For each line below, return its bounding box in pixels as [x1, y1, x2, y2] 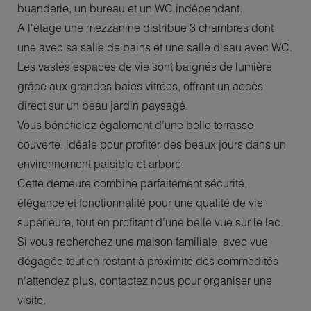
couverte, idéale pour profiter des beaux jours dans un [17, 137, 286, 151]
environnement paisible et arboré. [17, 156, 184, 171]
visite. [17, 292, 46, 307]
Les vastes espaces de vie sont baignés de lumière [17, 59, 272, 74]
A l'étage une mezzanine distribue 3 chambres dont [17, 20, 274, 35]
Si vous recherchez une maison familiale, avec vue [17, 234, 268, 249]
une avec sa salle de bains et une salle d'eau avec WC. [17, 40, 292, 54]
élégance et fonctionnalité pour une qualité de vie [17, 195, 263, 210]
